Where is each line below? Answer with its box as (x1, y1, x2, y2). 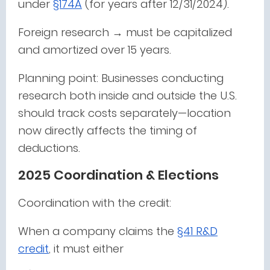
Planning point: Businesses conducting (18, 71, 224, 86)
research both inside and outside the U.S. (18, 88, 237, 103)
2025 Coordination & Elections (18, 166, 219, 184)
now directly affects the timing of (18, 123, 197, 138)
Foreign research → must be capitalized (18, 25, 232, 40)
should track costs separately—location (18, 105, 231, 121)
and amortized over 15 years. (18, 42, 171, 57)
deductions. (18, 140, 80, 155)
